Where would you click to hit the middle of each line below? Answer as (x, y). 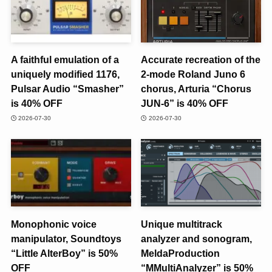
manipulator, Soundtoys (66, 238)
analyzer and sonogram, (197, 238)
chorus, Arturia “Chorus (196, 89)
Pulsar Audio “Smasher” (67, 89)
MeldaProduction (181, 253)
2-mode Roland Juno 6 (193, 74)
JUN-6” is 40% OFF (185, 104)
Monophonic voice (53, 224)
